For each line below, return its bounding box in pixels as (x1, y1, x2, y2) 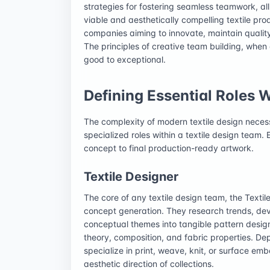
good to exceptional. (84, 54, 166, 64)
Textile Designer (84, 169, 178, 184)
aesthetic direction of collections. (84, 258, 214, 269)
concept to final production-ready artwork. (84, 142, 254, 153)
